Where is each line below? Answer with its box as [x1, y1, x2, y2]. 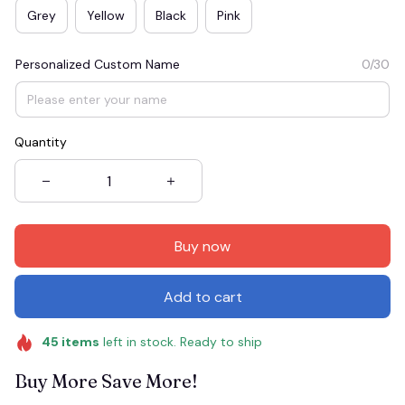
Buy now [174, 236, 231, 256]
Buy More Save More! [14, 369, 198, 392]
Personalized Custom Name [15, 56, 180, 72]
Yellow [87, 6, 125, 24]
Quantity [14, 134, 67, 150]
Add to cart [163, 287, 242, 306]
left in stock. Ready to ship [99, 334, 262, 350]
